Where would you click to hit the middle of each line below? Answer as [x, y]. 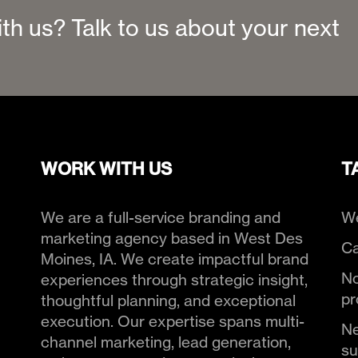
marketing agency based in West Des [171, 239]
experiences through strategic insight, [174, 280]
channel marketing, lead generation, [165, 342]
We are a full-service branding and [160, 218]
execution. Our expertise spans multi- [172, 322]
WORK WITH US [106, 168]
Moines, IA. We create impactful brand [174, 259]
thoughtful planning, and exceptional [168, 301]
